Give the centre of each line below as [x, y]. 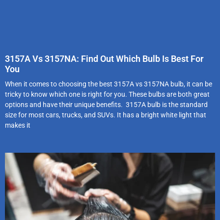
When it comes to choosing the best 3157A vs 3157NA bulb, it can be [109, 84]
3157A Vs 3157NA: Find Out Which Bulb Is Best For [104, 59]
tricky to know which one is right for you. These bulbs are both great [107, 95]
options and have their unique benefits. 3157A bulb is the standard [106, 105]
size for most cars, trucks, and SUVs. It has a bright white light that [106, 115]
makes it [18, 125]
